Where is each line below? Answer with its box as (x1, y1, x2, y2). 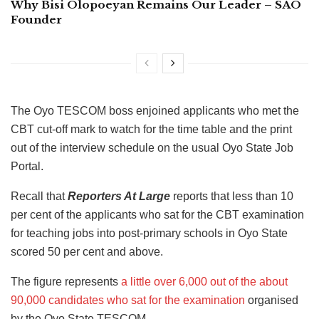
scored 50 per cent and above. (11, 246, 163, 258)
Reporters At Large (68, 190, 170, 203)
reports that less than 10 (173, 190, 293, 203)
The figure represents (11, 276, 121, 288)
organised (245, 294, 298, 307)
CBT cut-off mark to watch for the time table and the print (11, 123, 292, 136)
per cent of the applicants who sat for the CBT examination (11, 209, 304, 221)
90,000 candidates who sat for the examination (11, 294, 245, 307)
